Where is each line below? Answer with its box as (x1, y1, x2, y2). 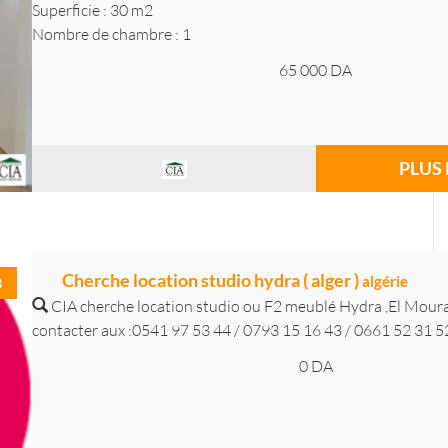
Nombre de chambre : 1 (32, 24, 191, 44)
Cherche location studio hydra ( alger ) (62, 269, 362, 291)
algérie (362, 272, 408, 290)
